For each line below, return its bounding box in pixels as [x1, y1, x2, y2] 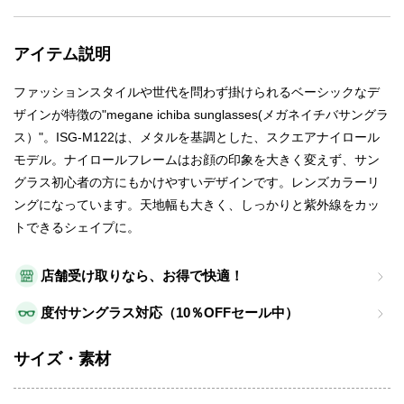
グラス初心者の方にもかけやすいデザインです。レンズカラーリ [14, 175, 380, 190]
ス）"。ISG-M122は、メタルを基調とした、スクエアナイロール [14, 130, 380, 145]
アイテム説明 [14, 45, 111, 64]
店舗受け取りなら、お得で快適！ [41, 268, 243, 284]
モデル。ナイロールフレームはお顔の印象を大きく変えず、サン [14, 152, 380, 168]
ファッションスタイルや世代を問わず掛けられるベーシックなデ [14, 85, 380, 100]
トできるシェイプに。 [14, 220, 140, 235]
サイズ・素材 [14, 350, 111, 369]
